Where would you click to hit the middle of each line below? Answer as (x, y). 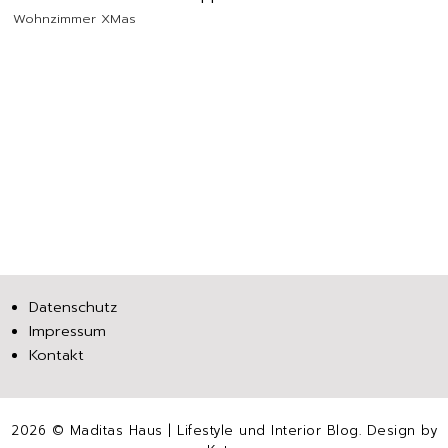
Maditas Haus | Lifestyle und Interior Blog (214, 431)
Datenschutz (72, 306)
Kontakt (56, 355)
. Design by (397, 431)
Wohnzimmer (55, 18)
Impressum (67, 331)
